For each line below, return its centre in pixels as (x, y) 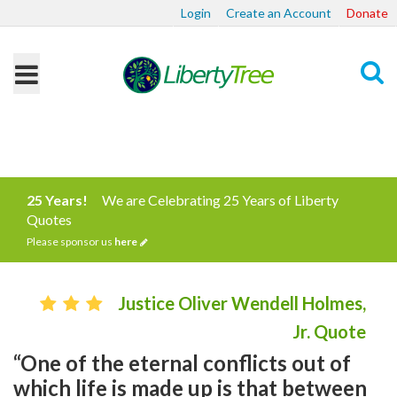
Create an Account (279, 13)
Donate (367, 13)
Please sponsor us (70, 241)
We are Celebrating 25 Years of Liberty (220, 200)
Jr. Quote (329, 331)
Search (352, 140)
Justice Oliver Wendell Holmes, (242, 303)
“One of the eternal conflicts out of (182, 363)
